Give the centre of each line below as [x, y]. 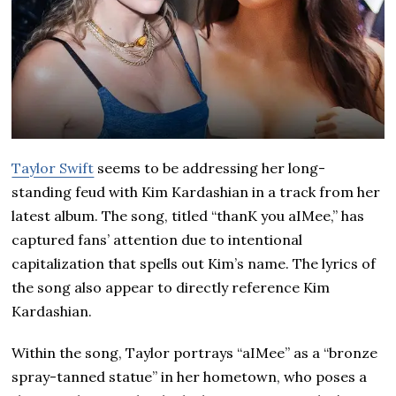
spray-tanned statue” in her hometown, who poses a [190, 377]
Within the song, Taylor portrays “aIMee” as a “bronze [195, 353]
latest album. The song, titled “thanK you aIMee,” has [188, 216]
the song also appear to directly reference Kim [171, 288]
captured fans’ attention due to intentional [157, 240]
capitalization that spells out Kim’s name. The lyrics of [194, 264]
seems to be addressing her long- [210, 168]
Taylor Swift [53, 168]
